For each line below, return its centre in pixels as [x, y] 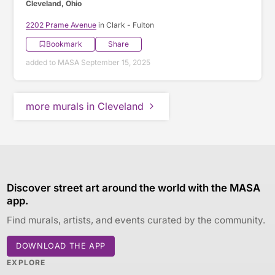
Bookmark [64, 44]
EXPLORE [26, 262]
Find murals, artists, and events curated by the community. [136, 220]
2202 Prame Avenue [61, 25]
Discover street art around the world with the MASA [134, 188]
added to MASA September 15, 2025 [88, 62]
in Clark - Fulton [126, 25]
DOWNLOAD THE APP [61, 246]
